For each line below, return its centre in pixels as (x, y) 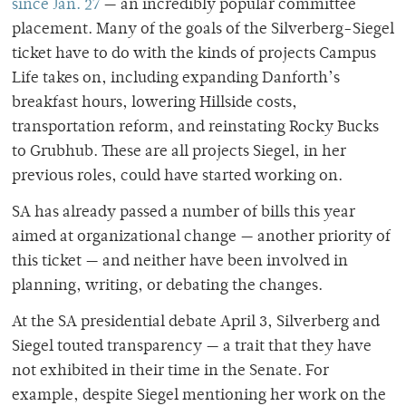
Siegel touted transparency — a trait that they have (192, 347)
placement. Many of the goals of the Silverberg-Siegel (203, 29)
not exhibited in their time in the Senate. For (170, 371)
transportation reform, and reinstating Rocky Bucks (195, 127)
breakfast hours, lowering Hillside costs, (155, 103)
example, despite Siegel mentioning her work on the (199, 396)
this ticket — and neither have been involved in (180, 261)
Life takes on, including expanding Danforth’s (176, 78)
